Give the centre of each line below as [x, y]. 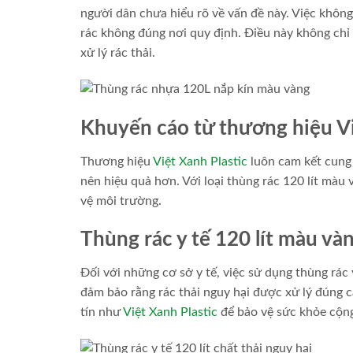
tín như [102, 312]
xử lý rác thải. [118, 52]
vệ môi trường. [121, 201]
